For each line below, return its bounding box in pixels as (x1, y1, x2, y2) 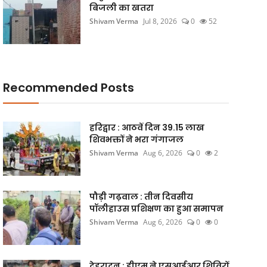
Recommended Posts (2, 79, 134, 96)
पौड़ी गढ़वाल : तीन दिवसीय (89, 191, 193, 203)
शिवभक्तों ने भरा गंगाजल (89, 133, 184, 145)
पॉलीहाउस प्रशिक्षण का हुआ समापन (89, 203, 223, 215)
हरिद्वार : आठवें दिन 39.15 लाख (89, 122, 204, 133)
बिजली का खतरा (89, 2, 154, 14)
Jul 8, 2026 (142, 16, 177, 26)
